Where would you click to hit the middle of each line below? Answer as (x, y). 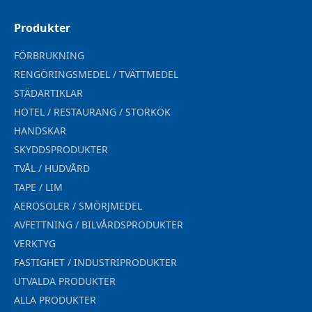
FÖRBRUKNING (49, 56)
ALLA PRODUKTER (55, 300)
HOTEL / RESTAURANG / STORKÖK (92, 112)
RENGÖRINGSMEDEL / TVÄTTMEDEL (96, 75)
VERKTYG (35, 244)
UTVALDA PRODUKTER (65, 281)
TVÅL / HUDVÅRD (52, 169)
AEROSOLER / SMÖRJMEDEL (78, 206)
